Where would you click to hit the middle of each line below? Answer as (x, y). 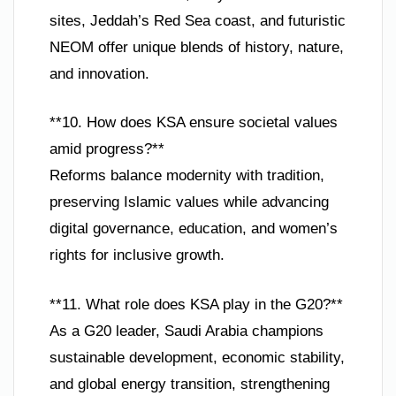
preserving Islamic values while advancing (189, 202)
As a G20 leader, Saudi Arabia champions (187, 331)
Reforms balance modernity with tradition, (187, 176)
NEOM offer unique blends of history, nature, (197, 47)
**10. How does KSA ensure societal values (194, 123)
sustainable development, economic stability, (197, 357)
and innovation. (99, 73)
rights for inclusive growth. (137, 255)
